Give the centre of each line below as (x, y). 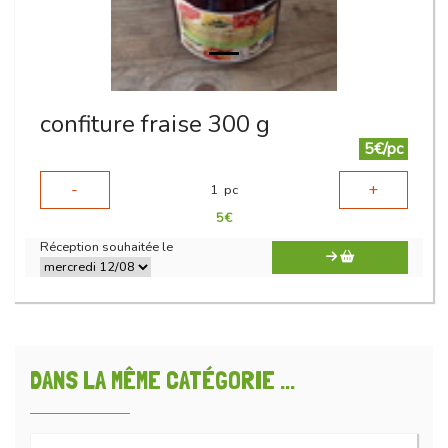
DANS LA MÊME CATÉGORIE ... (162, 380)
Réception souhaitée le (106, 247)
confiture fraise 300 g (155, 124)
